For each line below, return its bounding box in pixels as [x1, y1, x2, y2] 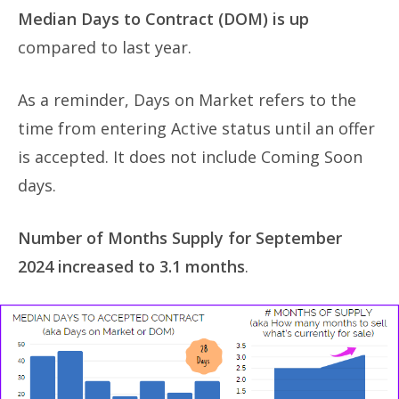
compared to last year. [18, 36, 191, 58]
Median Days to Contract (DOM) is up [18, 7, 309, 29]
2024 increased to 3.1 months [18, 255, 245, 277]
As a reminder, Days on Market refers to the [18, 88, 356, 110]
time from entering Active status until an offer [18, 117, 375, 139]
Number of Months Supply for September [18, 226, 342, 248]
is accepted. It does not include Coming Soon [18, 145, 362, 167]
